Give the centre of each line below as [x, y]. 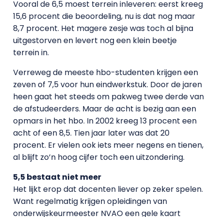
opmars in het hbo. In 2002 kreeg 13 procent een [105, 121]
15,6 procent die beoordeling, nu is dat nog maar [104, 16]
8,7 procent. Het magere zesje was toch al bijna [103, 28]
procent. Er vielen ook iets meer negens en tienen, [108, 145]
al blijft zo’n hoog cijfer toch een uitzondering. [99, 157]
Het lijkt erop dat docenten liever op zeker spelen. [108, 189]
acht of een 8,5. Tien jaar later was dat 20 [91, 133]
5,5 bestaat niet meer [57, 177]
